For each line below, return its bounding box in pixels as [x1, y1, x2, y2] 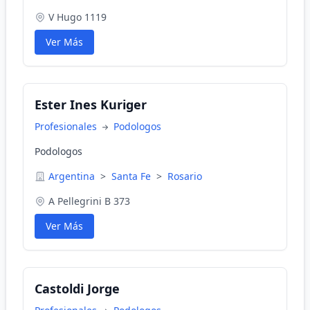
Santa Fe [111, 170, 154, 183]
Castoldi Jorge [35, 280, 120, 297]
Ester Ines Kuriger [35, 96, 147, 113]
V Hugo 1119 [48, 10, 107, 24]
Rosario [167, 170, 202, 183]
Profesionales [35, 120, 100, 133]
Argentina [48, 170, 98, 183]
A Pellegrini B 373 [48, 194, 130, 208]
